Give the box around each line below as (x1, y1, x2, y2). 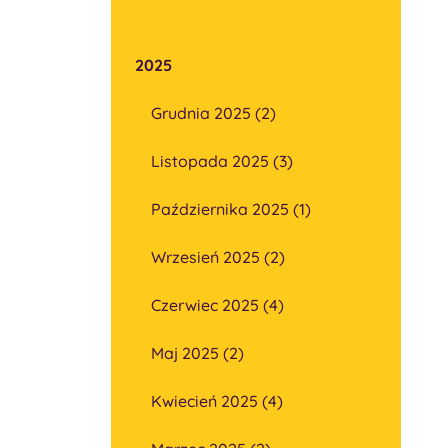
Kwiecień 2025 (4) (151, 391, 283, 412)
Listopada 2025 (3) (151, 151, 293, 172)
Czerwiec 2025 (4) (151, 295, 284, 316)
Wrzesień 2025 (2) (151, 247, 285, 268)
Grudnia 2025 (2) (151, 103, 276, 124)
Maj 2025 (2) (151, 343, 244, 364)
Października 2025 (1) (151, 199, 311, 220)
